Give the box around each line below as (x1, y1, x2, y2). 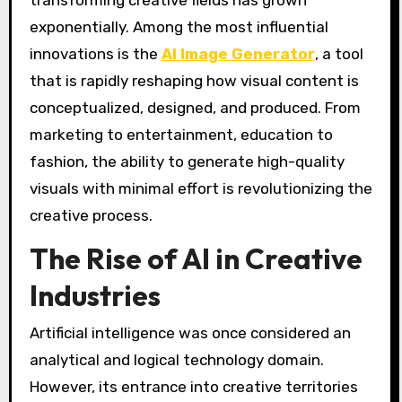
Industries (29, 276, 161, 313)
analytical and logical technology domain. (29, 350, 324, 369)
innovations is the (29, 44, 162, 63)
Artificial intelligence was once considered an (29, 323, 351, 342)
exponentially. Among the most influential (29, 17, 328, 36)
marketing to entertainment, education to (29, 125, 333, 144)
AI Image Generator (161, 44, 315, 63)
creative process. (29, 205, 153, 224)
